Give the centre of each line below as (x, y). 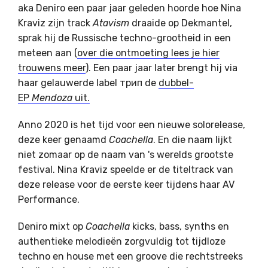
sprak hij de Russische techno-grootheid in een (124, 38)
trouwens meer (52, 68)
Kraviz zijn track (55, 23)
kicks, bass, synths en (179, 226)
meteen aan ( (48, 53)
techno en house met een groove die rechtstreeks (130, 256)
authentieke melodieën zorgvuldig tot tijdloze (122, 241)
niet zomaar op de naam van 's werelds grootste (126, 155)
